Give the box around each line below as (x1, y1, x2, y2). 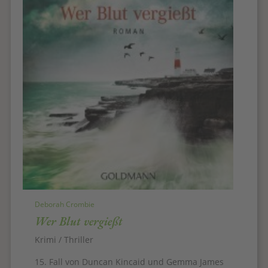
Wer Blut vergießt (35, 213, 123, 229)
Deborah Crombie (35, 199, 95, 209)
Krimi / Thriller (35, 233, 93, 245)
